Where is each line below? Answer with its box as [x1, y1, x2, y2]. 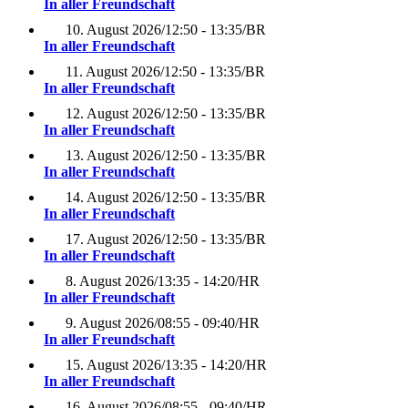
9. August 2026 [66, 315, 154, 331]
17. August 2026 [66, 231, 161, 248]
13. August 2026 [66, 148, 161, 164]
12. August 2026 [66, 106, 161, 122]
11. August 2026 [66, 64, 160, 80]
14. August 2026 [66, 189, 161, 206]
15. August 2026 [66, 357, 161, 373]
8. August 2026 [66, 273, 154, 290]
